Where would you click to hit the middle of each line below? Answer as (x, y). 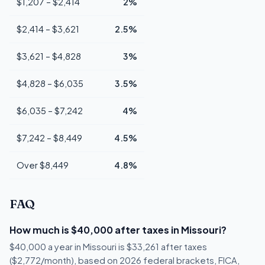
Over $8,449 (43, 165)
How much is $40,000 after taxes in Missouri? (118, 230)
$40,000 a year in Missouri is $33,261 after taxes (108, 247)
